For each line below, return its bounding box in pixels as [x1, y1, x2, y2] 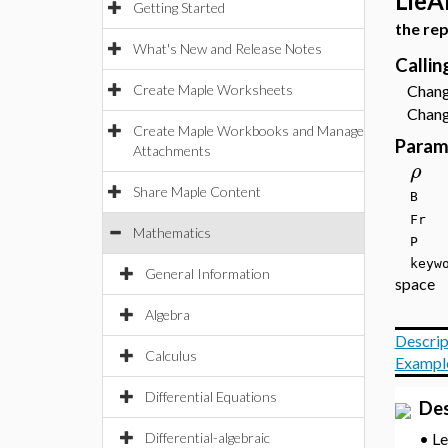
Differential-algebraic [145, 429, 270, 446]
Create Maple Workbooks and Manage [133, 122, 364, 139]
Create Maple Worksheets [133, 81, 293, 98]
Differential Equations [145, 388, 277, 405]
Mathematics [133, 224, 211, 241]
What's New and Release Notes [133, 40, 322, 57]
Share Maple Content [133, 183, 261, 200]
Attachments [133, 142, 211, 159]
